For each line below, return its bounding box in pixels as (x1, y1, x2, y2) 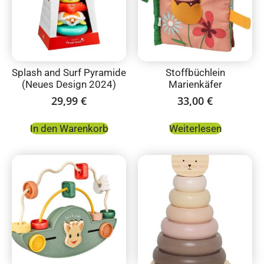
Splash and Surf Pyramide (12, 66, 126, 78)
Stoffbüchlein (165, 66, 225, 78)
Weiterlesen (169, 123, 222, 135)
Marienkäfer (168, 78, 222, 90)
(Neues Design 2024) (22, 78, 116, 90)
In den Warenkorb (29, 123, 108, 135)
